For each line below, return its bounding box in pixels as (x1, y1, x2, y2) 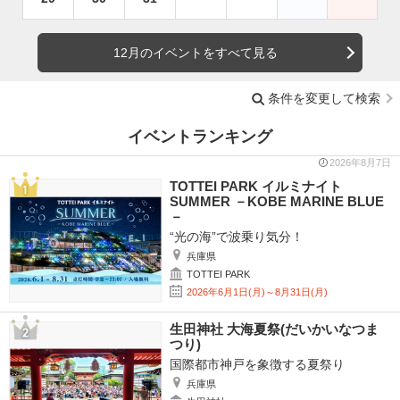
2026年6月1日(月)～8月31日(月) (186, 287, 328, 298)
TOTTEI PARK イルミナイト (169, 179, 342, 195)
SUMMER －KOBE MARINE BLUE (169, 194, 384, 210)
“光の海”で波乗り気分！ (169, 229, 304, 245)
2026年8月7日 (329, 157, 391, 169)
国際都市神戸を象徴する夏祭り (169, 357, 345, 372)
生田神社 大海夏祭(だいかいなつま (169, 321, 379, 337)
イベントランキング (128, 128, 272, 146)
